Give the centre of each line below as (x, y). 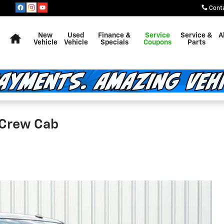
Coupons (157, 42)
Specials (114, 42)
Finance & (114, 35)
